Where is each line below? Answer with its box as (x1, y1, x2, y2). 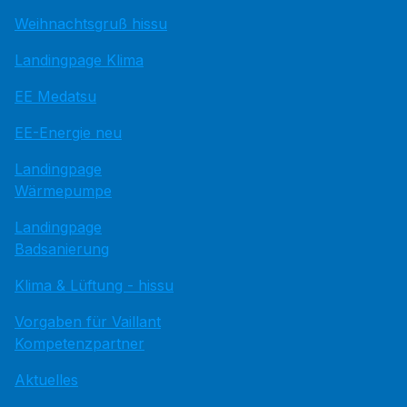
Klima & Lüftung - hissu (15, 276, 174, 294)
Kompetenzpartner (15, 334, 144, 352)
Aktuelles (15, 371, 78, 389)
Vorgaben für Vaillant (15, 313, 161, 331)
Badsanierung (15, 240, 109, 258)
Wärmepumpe (15, 182, 112, 200)
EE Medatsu (15, 87, 96, 105)
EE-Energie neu (15, 124, 122, 142)
